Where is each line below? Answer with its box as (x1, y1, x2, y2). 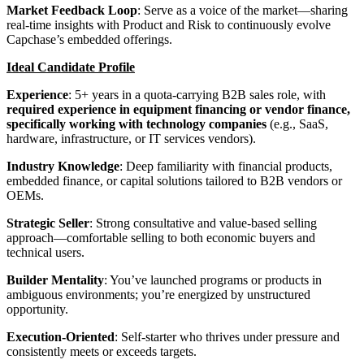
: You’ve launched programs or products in (104, 273, 322, 288)
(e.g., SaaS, (266, 117, 328, 132)
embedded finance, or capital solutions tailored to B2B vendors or (6, 174, 342, 188)
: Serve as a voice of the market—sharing (137, 3, 348, 18)
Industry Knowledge (6, 159, 119, 174)
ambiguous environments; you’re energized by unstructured (6, 288, 310, 302)
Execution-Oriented (6, 330, 115, 344)
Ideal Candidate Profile (6, 60, 135, 75)
